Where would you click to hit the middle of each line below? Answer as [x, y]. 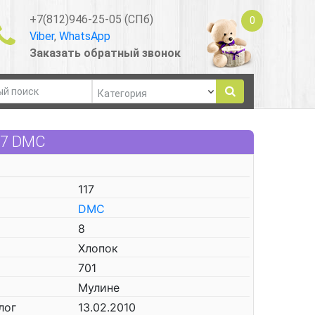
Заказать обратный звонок [105, 53]
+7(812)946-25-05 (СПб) [91, 19]
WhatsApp [84, 36]
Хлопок [98, 248]
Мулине [99, 288]
